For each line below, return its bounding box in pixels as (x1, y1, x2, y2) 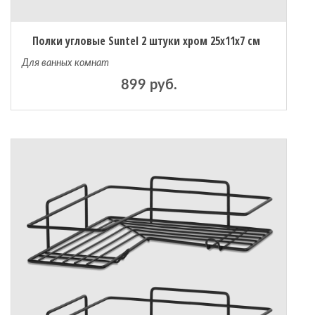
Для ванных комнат (22, 58, 109, 68)
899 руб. (120, 78, 177, 92)
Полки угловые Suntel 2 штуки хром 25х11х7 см (32, 33, 260, 49)
